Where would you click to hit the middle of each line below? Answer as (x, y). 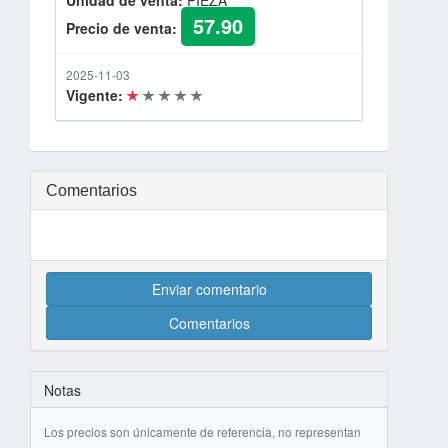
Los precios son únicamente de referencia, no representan (202, 431)
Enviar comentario (209, 289)
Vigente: (94, 95)
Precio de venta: (121, 28)
